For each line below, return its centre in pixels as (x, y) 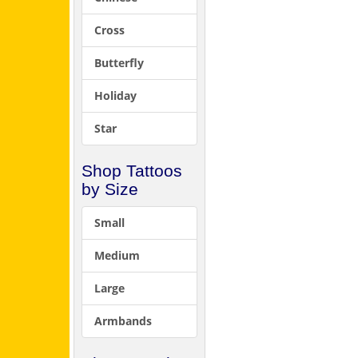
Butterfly (119, 63)
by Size (110, 189)
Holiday (115, 95)
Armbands (123, 321)
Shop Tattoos (132, 171)
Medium (117, 255)
